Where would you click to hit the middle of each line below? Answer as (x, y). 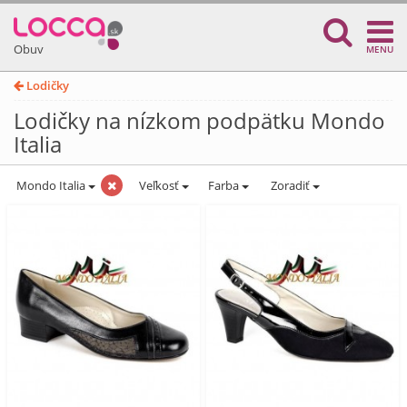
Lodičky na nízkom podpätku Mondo (199, 120)
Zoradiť (290, 185)
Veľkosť (159, 185)
